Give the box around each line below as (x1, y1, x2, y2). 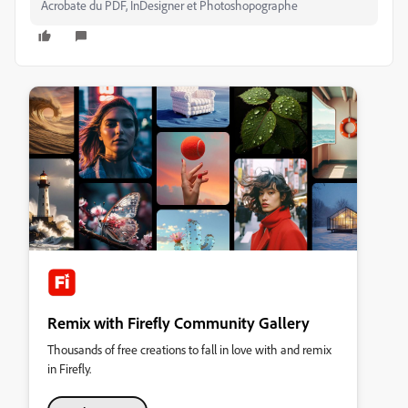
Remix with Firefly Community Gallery (47, 312, 310, 332)
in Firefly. (47, 361, 91, 376)
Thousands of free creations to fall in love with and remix (47, 342, 331, 357)
